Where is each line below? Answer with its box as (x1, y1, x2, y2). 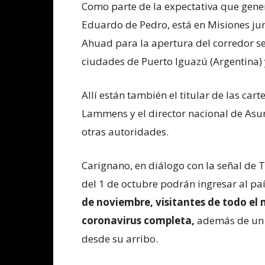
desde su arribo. (82, 232, 158, 246)
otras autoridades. (82, 125, 169, 139)
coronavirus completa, (82, 214, 197, 228)
